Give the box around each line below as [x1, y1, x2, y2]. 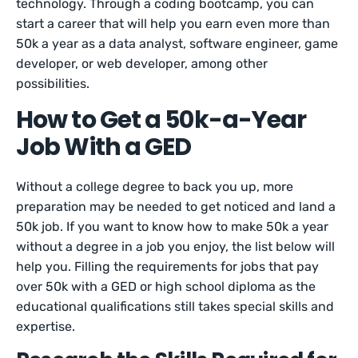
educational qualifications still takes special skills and [16, 299, 335, 314]
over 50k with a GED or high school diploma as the [16, 279, 316, 294]
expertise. [16, 319, 82, 334]
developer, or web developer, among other [16, 56, 268, 71]
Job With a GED [16, 130, 192, 164]
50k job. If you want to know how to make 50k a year [16, 219, 329, 234]
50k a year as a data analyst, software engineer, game [16, 36, 339, 51]
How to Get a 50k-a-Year [16, 103, 307, 137]
